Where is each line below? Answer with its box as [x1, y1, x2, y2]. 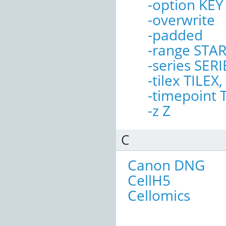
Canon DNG [128, 155, 205, 175]
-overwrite [148, 10, 215, 29]
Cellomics [128, 185, 190, 205]
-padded [148, 25, 203, 44]
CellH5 [128, 170, 171, 190]
